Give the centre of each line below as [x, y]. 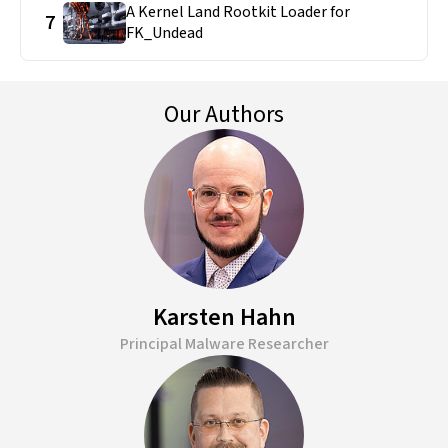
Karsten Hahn [224, 318]
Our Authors [224, 115]
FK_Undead [165, 33]
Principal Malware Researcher [224, 344]
